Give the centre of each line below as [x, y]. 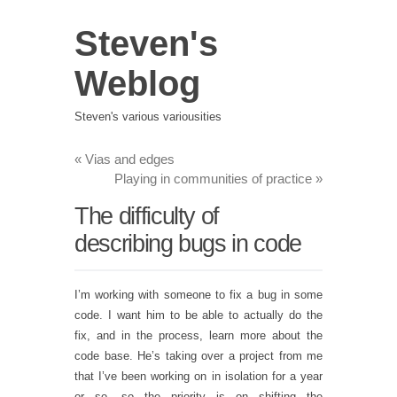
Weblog [137, 83]
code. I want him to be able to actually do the [198, 315]
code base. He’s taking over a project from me [198, 356]
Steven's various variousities [148, 116]
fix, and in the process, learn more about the [198, 335]
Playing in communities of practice [215, 178]
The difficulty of [147, 216]
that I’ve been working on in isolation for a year [198, 376]
